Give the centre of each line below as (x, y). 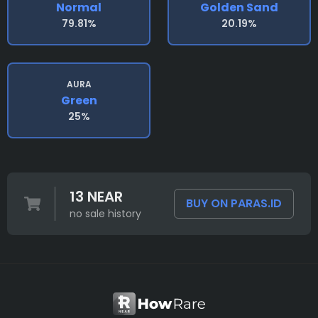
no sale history (105, 214)
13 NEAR (96, 197)
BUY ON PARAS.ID (234, 203)
